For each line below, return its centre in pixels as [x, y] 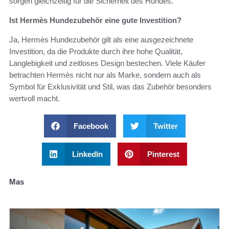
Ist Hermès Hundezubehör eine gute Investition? [95, 20]
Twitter [165, 126]
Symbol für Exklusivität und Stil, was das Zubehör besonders [110, 87]
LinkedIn [87, 154]
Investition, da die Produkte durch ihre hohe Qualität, [96, 52]
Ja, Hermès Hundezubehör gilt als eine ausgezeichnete [101, 40]
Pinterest [163, 154]
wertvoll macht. [35, 99]
